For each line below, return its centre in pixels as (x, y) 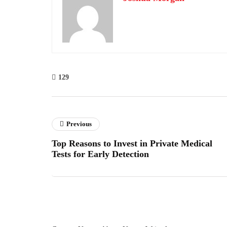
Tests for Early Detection (100, 154)
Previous (79, 124)
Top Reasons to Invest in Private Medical (132, 143)
